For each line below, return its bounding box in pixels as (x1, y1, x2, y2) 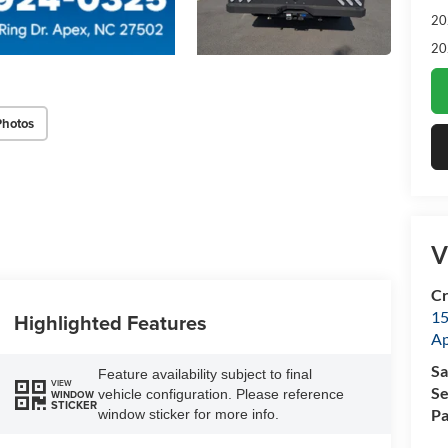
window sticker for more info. (97, 406, 279, 423)
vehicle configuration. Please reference (97, 386, 344, 403)
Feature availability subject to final (97, 366, 312, 383)
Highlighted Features (13, 308, 207, 338)
